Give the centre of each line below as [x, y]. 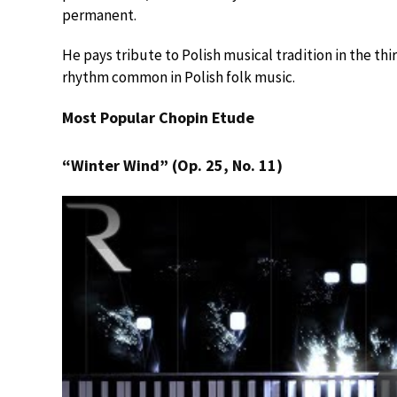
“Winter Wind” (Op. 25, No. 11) [172, 165]
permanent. [99, 15]
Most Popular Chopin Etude [158, 117]
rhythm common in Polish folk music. [179, 77]
